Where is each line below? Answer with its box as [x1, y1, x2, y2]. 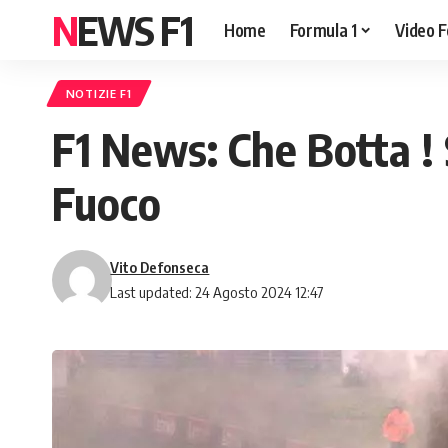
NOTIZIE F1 [65, 86, 132, 102]
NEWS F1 [77, 5, 192, 55]
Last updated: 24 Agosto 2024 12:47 [110, 283, 324, 302]
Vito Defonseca [110, 258, 210, 277]
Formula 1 [289, 18, 357, 41]
